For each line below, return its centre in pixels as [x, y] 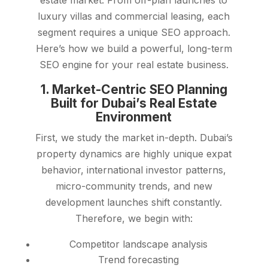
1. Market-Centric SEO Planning [134, 90]
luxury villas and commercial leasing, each [134, 16]
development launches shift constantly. [134, 202]
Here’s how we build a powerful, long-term [134, 49]
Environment [134, 117]
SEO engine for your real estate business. [134, 65]
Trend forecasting [139, 260]
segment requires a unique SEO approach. [134, 33]
